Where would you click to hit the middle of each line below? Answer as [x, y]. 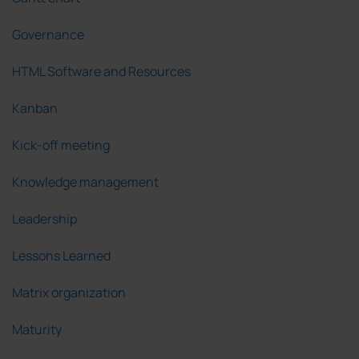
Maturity [37, 330]
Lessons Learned [61, 256]
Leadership [44, 219]
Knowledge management [85, 182]
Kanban [35, 109]
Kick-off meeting [61, 145]
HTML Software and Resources [101, 72]
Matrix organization [69, 293]
